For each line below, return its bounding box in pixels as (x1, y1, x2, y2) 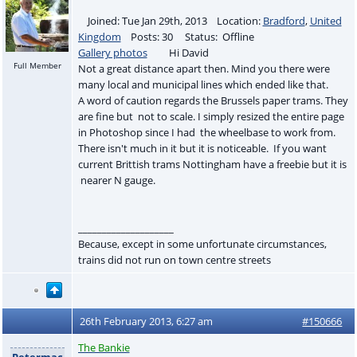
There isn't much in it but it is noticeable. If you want (77, 140, 327, 155)
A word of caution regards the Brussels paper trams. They (77, 92, 348, 108)
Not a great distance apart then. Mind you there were (77, 61, 330, 76)
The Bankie (77, 339, 130, 355)
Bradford (262, 13, 305, 28)
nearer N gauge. (77, 172, 155, 187)
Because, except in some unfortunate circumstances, (77, 236, 327, 251)
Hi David (149, 45, 209, 60)
